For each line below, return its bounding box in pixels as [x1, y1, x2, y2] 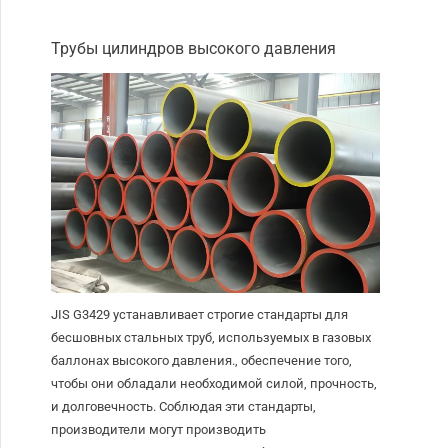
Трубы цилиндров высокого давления [51, 39, 337, 59]
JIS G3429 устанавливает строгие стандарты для [51, 307, 349, 323]
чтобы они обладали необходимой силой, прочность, [51, 376, 378, 392]
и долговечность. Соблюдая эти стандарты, [51, 399, 317, 415]
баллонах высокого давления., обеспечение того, [51, 353, 353, 369]
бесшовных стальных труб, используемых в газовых [51, 330, 372, 346]
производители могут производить [51, 422, 267, 438]
